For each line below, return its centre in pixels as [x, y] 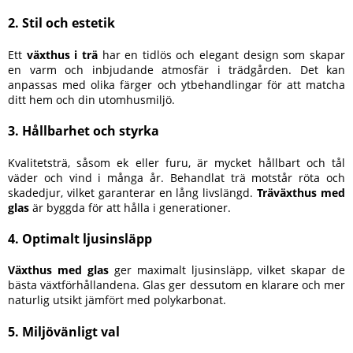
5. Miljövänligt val [64, 331]
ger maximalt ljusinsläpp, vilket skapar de [227, 270]
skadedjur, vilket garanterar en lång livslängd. [133, 192]
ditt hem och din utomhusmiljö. [91, 99]
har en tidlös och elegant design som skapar [221, 54]
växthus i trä [62, 54]
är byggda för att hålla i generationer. [130, 207]
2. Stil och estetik [61, 23]
